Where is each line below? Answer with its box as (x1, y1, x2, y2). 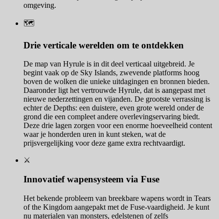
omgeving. (23, 1, 56, 10)
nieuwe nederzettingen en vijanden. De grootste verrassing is (23, 95, 210, 104)
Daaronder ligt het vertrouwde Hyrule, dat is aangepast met (23, 86, 205, 95)
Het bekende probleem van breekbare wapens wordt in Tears (23, 194, 211, 202)
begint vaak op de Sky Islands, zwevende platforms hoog (23, 68, 199, 77)
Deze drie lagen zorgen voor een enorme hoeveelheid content (23, 121, 212, 130)
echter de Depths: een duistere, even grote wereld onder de (23, 104, 204, 112)
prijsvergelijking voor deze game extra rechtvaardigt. (23, 139, 185, 148)
